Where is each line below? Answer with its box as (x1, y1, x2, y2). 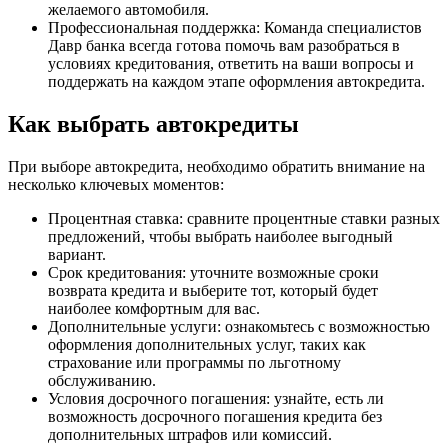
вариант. (48, 246, 106, 264)
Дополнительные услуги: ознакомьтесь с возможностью (48, 318, 430, 336)
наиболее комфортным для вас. (48, 300, 260, 318)
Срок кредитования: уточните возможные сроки (48, 264, 379, 282)
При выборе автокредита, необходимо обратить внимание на (8, 158, 425, 176)
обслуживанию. (48, 372, 156, 390)
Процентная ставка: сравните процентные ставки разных (48, 210, 440, 228)
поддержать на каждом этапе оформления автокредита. (48, 73, 425, 91)
